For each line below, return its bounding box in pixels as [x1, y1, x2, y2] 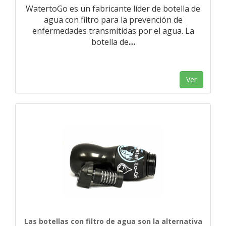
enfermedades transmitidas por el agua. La [32, 25, 194, 36]
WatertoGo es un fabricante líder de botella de [26, 3, 200, 14]
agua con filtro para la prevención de [43, 14, 183, 25]
